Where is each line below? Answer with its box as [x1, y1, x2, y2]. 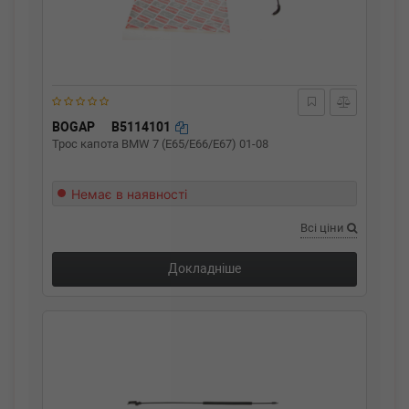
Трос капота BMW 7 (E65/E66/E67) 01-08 [52, 137, 268, 151]
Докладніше [168, 261, 241, 276]
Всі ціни [300, 221, 347, 235]
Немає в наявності [71, 186, 187, 202]
